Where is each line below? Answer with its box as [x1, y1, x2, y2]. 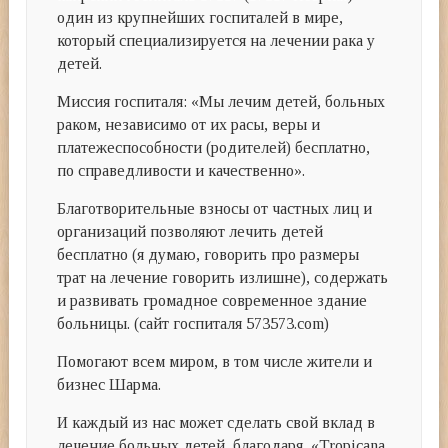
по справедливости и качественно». [57, 162, 306, 180]
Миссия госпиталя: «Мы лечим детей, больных [57, 93, 386, 111]
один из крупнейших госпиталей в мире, [57, 9, 344, 27]
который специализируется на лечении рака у [57, 32, 376, 50]
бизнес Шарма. [57, 376, 162, 394]
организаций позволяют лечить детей [57, 223, 324, 241]
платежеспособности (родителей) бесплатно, [57, 139, 371, 157]
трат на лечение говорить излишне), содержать [57, 269, 389, 287]
